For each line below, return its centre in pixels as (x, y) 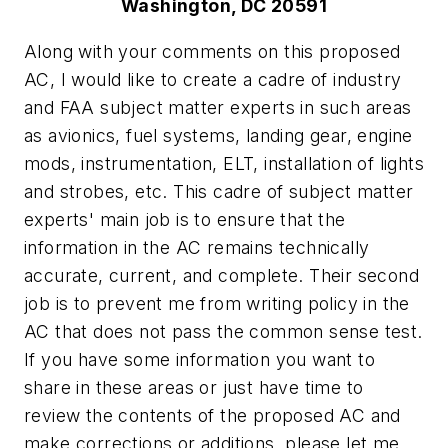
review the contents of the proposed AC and (212, 415)
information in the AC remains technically (197, 247)
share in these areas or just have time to (194, 387)
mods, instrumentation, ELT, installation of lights (224, 163)
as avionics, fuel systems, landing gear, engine (218, 135)
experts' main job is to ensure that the (185, 219)
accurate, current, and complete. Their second (221, 275)
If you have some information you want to (199, 359)
